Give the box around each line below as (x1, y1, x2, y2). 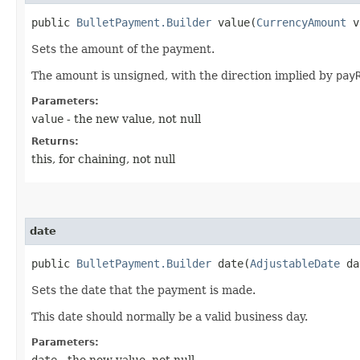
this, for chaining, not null (31, 152, 175, 166)
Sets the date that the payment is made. (31, 283, 256, 297)
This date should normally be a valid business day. (31, 309, 308, 323)
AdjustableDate (250, 256, 340, 270)
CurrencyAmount (256, 15, 346, 29)
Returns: (31, 135, 79, 147)
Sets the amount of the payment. (31, 42, 215, 55)
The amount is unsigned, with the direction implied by (31, 68, 336, 82)
